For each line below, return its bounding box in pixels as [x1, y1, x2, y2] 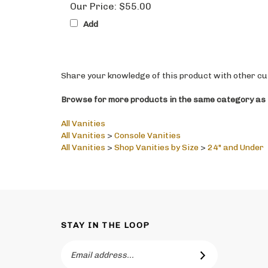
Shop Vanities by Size [114, 130, 199, 141]
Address [60, 240, 94, 251]
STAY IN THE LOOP [61, 208, 150, 219]
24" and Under [208, 130, 264, 141]
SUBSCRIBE [187, 239, 248, 253]
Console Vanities [114, 118, 181, 129]
